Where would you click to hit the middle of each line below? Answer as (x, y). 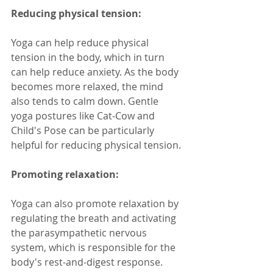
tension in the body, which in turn (89, 57)
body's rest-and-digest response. (88, 262)
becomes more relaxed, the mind (88, 86)
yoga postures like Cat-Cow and (84, 115)
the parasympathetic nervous (80, 232)
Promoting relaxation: (65, 174)
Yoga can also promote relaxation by (96, 203)
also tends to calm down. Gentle (86, 101)
